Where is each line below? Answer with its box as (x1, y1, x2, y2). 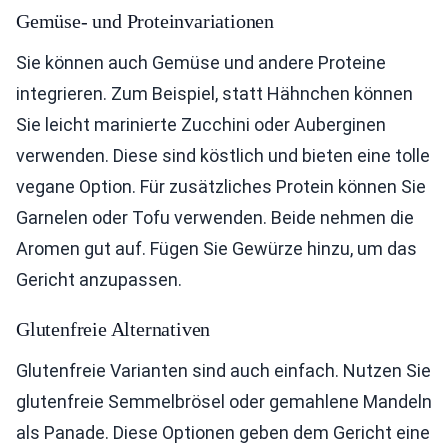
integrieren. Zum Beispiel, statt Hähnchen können (16, 83, 413, 104)
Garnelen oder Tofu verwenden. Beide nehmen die (16, 207, 414, 228)
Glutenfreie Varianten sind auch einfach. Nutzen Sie (16, 360, 431, 381)
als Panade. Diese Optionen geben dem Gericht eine (16, 422, 430, 443)
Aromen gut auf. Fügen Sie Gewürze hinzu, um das (16, 238, 417, 259)
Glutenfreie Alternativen (16, 318, 211, 340)
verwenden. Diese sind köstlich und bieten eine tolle (16, 145, 430, 166)
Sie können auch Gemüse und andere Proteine (16, 52, 386, 73)
